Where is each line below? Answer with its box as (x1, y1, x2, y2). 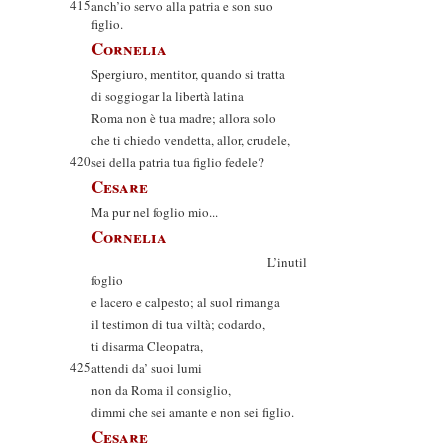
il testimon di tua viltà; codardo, (91, 315, 265, 333)
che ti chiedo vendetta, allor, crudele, (91, 131, 290, 149)
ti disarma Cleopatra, (91, 337, 203, 355)
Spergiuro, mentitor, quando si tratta (91, 65, 285, 83)
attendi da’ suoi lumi (91, 359, 202, 377)
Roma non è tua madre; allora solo (91, 109, 276, 127)
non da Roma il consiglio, (91, 381, 231, 399)
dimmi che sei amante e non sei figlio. (91, 403, 294, 421)
